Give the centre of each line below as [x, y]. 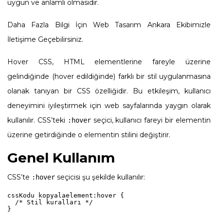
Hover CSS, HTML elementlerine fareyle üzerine [109, 62]
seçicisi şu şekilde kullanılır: [100, 177]
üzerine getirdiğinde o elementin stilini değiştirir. [89, 135]
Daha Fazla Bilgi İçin [50, 25]
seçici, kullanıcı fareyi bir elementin [151, 120]
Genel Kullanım [61, 157]
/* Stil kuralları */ [50, 202]
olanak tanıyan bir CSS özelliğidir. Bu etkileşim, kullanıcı [109, 91]
